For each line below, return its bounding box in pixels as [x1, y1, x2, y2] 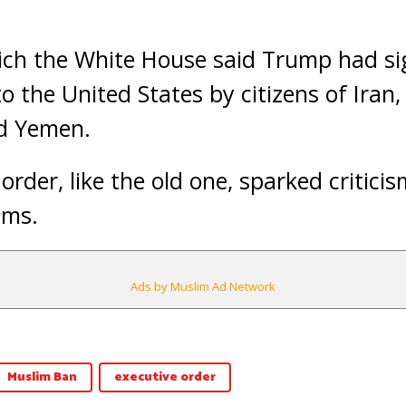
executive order [114, 367, 216, 388]
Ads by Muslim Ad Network [130, 278, 275, 295]
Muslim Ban [7, 367, 77, 388]
